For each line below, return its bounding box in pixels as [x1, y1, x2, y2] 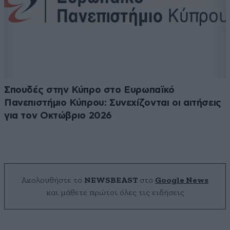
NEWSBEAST [84, 176, 138, 185]
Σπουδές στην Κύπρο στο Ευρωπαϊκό [4, 85, 175, 95]
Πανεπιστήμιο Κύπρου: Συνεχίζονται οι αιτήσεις [4, 98, 221, 108]
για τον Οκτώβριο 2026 [4, 111, 112, 121]
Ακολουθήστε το [22, 176, 84, 185]
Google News [155, 176, 208, 185]
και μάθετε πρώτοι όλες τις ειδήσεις [46, 188, 184, 197]
